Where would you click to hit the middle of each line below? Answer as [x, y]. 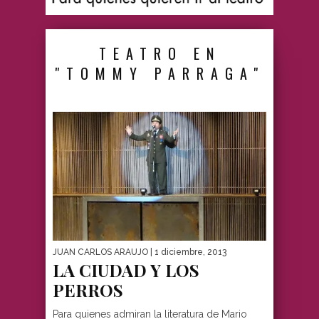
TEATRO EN [159, 53]
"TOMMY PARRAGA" [159, 73]
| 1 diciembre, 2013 [187, 252]
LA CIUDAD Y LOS [126, 270]
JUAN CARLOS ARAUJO [100, 252]
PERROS [88, 290]
